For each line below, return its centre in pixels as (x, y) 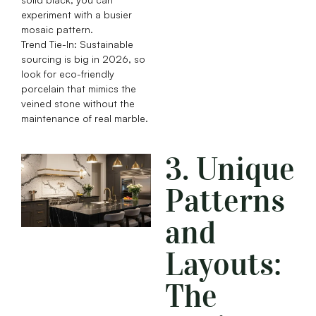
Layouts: (223, 265)
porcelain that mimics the (79, 89)
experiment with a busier (77, 15)
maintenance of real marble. (85, 119)
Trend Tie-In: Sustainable (77, 44)
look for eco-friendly (68, 74)
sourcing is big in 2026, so (83, 59)
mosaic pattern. (57, 30)
